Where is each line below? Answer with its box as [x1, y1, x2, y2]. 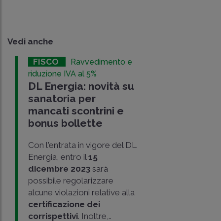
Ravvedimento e [71, 57, 133, 67]
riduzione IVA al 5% [28, 69, 97, 78]
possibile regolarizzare [28, 175, 114, 185]
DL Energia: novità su [28, 79, 135, 92]
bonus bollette [28, 116, 103, 129]
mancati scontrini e [28, 104, 124, 117]
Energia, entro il [28, 151, 89, 162]
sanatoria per [28, 92, 96, 105]
